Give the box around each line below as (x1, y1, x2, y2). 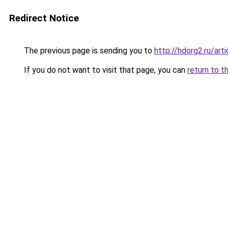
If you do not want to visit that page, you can (22, 65, 187, 75)
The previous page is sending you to (22, 46, 154, 55)
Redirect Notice (9, 12, 79, 24)
